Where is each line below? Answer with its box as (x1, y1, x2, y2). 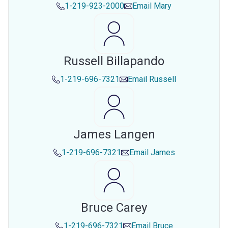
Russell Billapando (64, 54, 164, 68)
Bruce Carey (81, 201, 147, 215)
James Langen (73, 127, 155, 141)
